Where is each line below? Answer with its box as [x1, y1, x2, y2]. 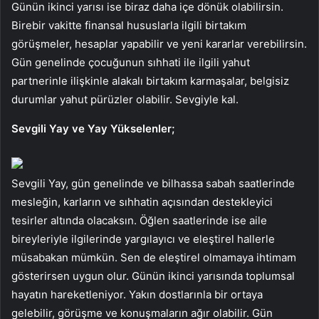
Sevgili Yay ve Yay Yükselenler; [11, 122, 174, 136]
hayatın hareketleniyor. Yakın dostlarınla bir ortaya [11, 288, 263, 302]
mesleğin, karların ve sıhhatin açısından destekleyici [11, 195, 273, 209]
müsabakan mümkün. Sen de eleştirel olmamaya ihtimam [11, 251, 296, 265]
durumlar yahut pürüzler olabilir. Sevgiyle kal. [11, 93, 239, 107]
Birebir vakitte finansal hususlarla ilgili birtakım [11, 19, 246, 33]
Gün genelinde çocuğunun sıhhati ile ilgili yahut [11, 56, 250, 70]
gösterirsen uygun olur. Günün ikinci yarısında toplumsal [11, 269, 295, 283]
